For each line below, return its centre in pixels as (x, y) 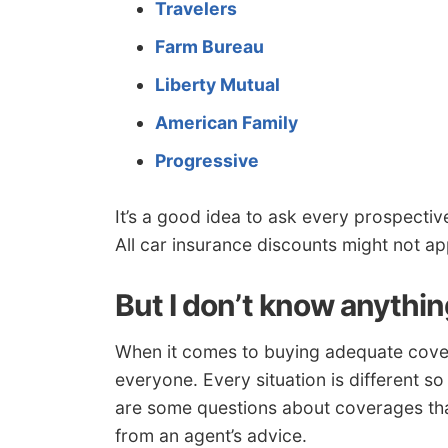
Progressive (207, 161)
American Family (226, 123)
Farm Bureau (209, 47)
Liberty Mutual (217, 85)
